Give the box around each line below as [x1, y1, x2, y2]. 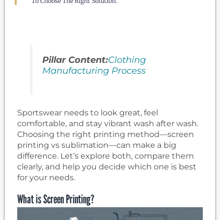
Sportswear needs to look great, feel [17, 108, 158, 118]
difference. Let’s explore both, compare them [17, 151, 194, 161]
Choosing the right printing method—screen [17, 130, 194, 139]
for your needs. [17, 173, 75, 183]
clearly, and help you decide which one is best [17, 162, 196, 172]
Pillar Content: [42, 55, 109, 65]
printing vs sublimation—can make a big [17, 140, 176, 150]
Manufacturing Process [42, 65, 146, 76]
